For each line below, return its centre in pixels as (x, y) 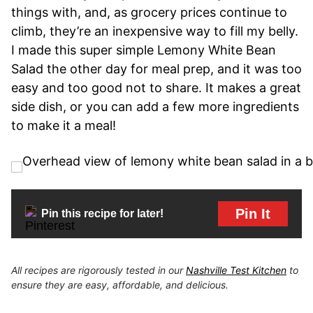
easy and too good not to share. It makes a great (156, 87)
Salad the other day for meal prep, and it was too (156, 68)
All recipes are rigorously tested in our (99, 270)
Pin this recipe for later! (102, 214)
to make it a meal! (64, 125)
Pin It (253, 213)
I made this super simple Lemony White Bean (144, 50)
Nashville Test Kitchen (236, 270)
